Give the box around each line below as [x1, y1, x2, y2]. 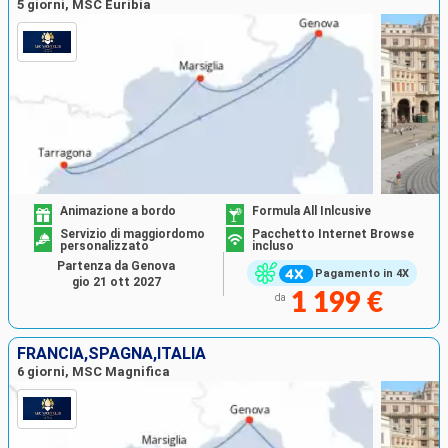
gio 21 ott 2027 [71, 275, 161, 290]
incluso [252, 239, 294, 254]
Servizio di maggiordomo [60, 227, 206, 242]
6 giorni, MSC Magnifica [17, 363, 170, 379]
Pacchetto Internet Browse [252, 227, 414, 242]
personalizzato [60, 239, 150, 254]
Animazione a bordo [60, 204, 177, 219]
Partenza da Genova [57, 259, 175, 274]
